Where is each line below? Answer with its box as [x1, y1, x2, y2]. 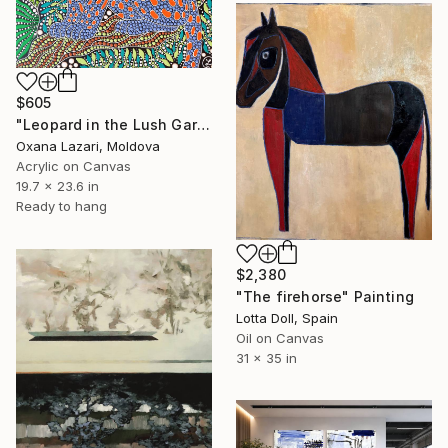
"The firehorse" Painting [236, 287, 414, 305]
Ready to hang [16, 198, 107, 215]
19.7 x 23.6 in [16, 178, 99, 195]
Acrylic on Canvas [16, 158, 131, 175]
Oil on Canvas [236, 329, 324, 346]
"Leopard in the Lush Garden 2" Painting [196, 116, 210, 134]
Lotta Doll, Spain [236, 309, 338, 326]
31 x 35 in [236, 349, 297, 366]
